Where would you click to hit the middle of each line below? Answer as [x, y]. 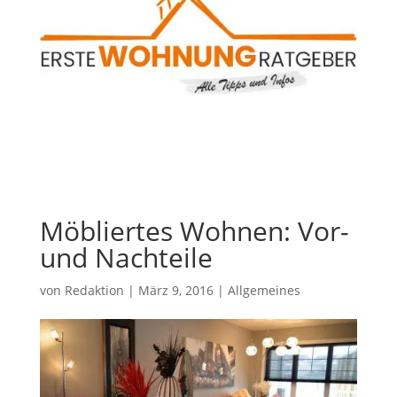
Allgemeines [264, 290]
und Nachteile [126, 257]
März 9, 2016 [175, 290]
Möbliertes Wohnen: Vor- [194, 230]
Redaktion [94, 290]
